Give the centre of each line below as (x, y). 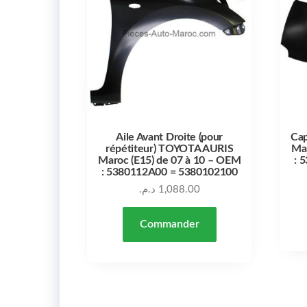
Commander (169, 224)
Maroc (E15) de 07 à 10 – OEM (170, 160)
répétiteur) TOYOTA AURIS (170, 148)
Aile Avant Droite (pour (169, 137)
